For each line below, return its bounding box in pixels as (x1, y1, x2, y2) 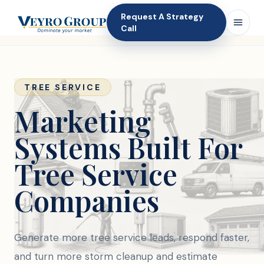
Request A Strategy (121, 11, 204, 22)
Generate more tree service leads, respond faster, (14, 231, 249, 244)
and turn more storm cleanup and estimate (14, 250, 217, 263)
